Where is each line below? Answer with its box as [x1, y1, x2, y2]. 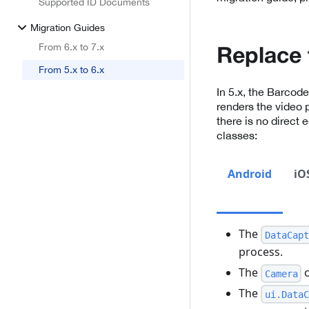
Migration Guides [30, 21, 105, 33]
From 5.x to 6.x [39, 64, 104, 75]
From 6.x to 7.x [39, 41, 104, 52]
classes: [217, 129, 257, 142]
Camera [264, 268, 298, 279]
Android [228, 166, 272, 182]
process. [239, 244, 283, 260]
